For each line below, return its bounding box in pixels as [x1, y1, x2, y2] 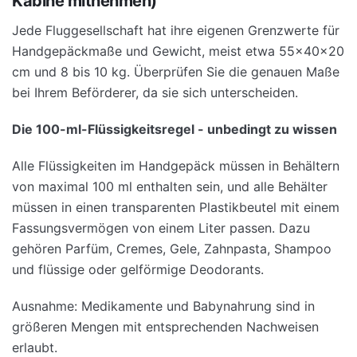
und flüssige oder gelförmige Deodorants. [12, 261, 264, 277]
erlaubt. [12, 339, 57, 355]
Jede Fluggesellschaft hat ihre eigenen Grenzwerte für [12, 22, 339, 38]
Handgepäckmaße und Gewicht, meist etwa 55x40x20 [12, 42, 344, 59]
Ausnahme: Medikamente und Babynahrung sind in [12, 297, 315, 314]
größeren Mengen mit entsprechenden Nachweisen [12, 318, 319, 335]
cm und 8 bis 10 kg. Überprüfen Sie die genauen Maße [12, 63, 339, 80]
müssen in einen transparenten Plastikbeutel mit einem [12, 198, 339, 215]
